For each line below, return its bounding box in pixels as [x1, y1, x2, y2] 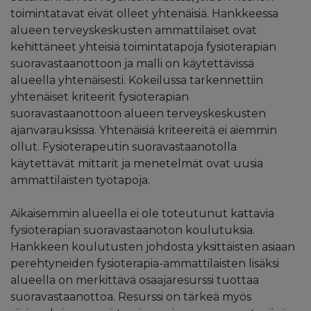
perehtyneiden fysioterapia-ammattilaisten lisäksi [10, 256, 279, 270]
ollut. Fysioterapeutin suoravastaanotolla [10, 140, 237, 153]
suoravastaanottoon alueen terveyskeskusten [10, 106, 266, 120]
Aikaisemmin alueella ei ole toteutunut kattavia [10, 206, 274, 220]
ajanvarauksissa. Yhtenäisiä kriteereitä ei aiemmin [10, 123, 277, 137]
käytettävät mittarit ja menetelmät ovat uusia [10, 156, 263, 170]
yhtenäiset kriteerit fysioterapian [10, 90, 189, 103]
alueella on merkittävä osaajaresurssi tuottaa [10, 273, 259, 287]
